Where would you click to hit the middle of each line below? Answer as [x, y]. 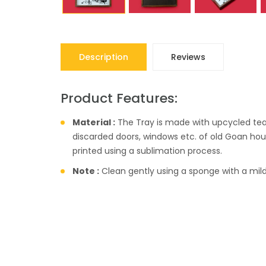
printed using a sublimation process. [147, 151]
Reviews [188, 57]
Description [104, 57]
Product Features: [119, 99]
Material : [94, 123]
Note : [86, 171]
